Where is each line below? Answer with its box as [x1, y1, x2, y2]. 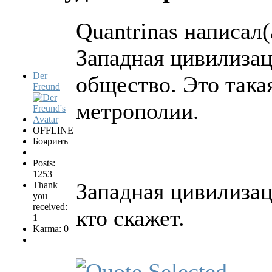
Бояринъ [33, 135, 68, 146]
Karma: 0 [33, 223, 69, 234]
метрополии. [76, 98, 199, 124]
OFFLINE [33, 124, 73, 135]
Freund [33, 81, 60, 92]
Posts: [33, 157, 55, 168]
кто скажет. [76, 205, 185, 231]
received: [33, 201, 67, 212]
